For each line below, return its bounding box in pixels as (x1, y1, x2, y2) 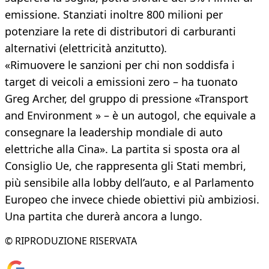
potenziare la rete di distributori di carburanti (5, 24, 236, 39)
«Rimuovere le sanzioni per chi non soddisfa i (5, 58, 235, 73)
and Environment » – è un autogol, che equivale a (5, 108, 256, 123)
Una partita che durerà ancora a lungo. (5, 209, 202, 224)
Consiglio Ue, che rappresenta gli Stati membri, (5, 159, 246, 174)
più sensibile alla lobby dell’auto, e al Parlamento (5, 175, 254, 190)
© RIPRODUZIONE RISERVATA (5, 234, 137, 248)
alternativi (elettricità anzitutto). (5, 41, 167, 56)
